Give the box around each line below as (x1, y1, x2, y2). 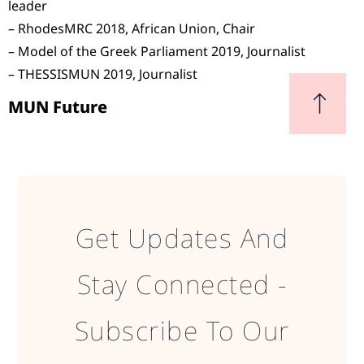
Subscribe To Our (74, 313, 290, 349)
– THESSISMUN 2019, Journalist (8, 65, 197, 84)
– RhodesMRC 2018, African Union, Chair (8, 19, 255, 38)
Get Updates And (75, 220, 289, 256)
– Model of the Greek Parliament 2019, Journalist (8, 42, 305, 61)
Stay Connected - (76, 266, 288, 302)
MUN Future (8, 95, 107, 118)
